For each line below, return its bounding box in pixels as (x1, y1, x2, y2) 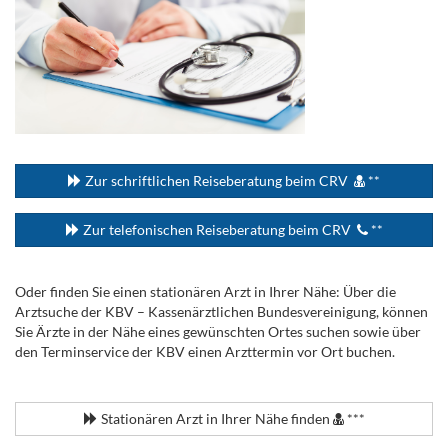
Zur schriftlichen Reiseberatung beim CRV (82, 171, 354, 189)
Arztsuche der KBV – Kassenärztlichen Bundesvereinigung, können (15, 302, 428, 320)
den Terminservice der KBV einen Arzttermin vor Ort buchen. (15, 342, 398, 360)
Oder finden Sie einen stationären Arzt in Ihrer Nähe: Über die (15, 282, 396, 300)
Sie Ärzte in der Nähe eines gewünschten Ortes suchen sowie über (15, 322, 421, 340)
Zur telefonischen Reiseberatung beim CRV (79, 220, 357, 238)
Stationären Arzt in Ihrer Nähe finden (97, 409, 333, 427)
